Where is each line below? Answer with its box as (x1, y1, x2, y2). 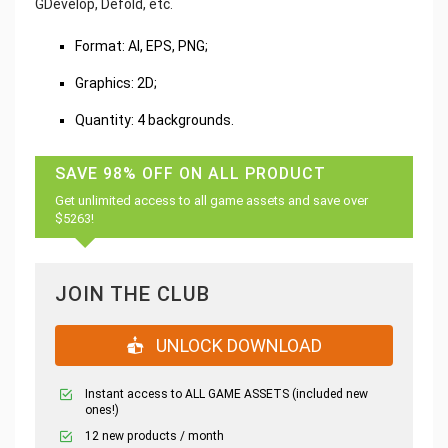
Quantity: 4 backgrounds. (75, 112, 234, 129)
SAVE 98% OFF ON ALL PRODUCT (55, 164, 326, 184)
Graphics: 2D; (75, 75, 157, 92)
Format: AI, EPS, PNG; (75, 38, 208, 55)
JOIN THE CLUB (55, 282, 210, 307)
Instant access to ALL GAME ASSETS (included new (85, 387, 368, 402)
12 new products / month (85, 429, 224, 444)
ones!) (85, 403, 119, 418)
